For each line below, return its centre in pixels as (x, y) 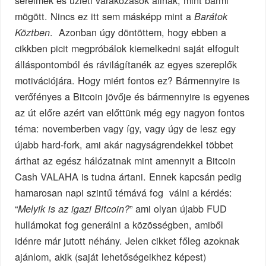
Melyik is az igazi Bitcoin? (74, 209)
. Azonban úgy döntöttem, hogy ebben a (138, 32)
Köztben (33, 33)
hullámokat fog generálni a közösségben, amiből (119, 225)
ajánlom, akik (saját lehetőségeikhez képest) (111, 257)
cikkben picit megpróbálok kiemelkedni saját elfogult (127, 48)
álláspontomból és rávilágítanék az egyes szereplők (126, 64)
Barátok (211, 17)
